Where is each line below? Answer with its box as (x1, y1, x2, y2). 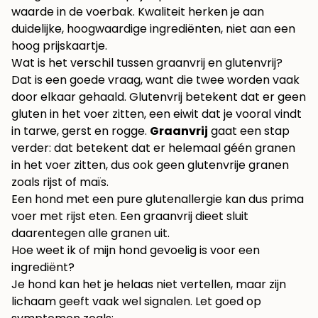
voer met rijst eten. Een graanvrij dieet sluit (11, 208, 248, 225)
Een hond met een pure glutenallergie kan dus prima (11, 191, 304, 208)
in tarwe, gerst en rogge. (11, 123, 150, 140)
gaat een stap (208, 123, 290, 140)
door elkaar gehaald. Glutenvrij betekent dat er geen (11, 89, 306, 106)
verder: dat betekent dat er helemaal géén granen (11, 140, 295, 157)
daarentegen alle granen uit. (11, 225, 170, 242)
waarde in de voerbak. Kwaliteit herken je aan (11, 4, 264, 21)
